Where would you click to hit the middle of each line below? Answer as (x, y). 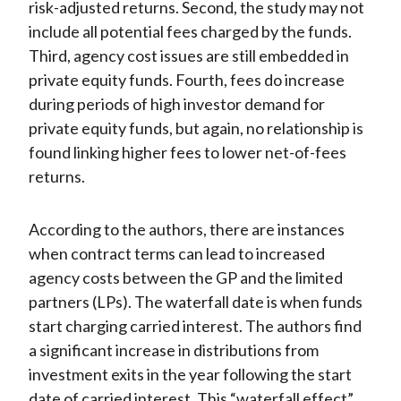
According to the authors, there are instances (186, 230)
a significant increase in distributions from (173, 350)
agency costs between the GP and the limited (185, 278)
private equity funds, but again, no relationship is (196, 128)
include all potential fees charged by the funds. (190, 32)
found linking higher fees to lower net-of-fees (187, 153)
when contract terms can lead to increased (176, 254)
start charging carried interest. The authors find (195, 326)
